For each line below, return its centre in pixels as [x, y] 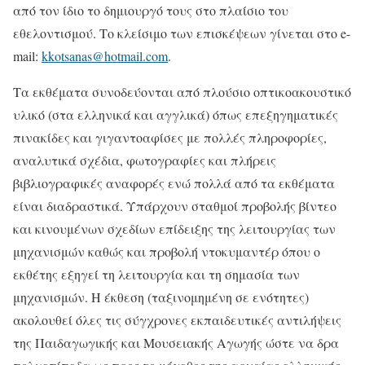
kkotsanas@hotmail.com [105, 56]
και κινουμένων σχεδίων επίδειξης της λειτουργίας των [174, 229]
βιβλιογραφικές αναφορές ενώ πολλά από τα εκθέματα [174, 183]
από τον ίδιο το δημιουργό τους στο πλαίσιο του [151, 11]
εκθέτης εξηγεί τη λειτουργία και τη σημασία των [156, 275]
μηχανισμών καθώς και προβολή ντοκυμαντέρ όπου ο [167, 252]
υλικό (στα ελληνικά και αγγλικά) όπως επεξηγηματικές [176, 115]
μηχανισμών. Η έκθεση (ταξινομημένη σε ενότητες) [161, 297]
